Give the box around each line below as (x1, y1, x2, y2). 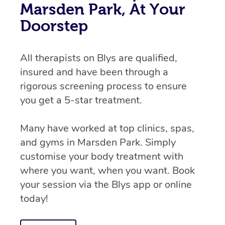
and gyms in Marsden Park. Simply (20, 135, 176, 149)
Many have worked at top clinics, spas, (20, 121, 194, 135)
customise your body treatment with (20, 149, 183, 163)
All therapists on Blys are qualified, (20, 51, 177, 65)
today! (20, 191, 48, 205)
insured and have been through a (20, 65, 168, 79)
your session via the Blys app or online (20, 177, 192, 191)
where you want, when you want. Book (20, 163, 195, 177)
